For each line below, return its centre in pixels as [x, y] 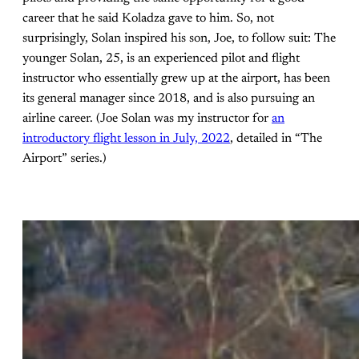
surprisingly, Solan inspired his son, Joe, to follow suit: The [179, 39]
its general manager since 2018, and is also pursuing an [169, 99]
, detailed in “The [276, 139]
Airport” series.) [65, 159]
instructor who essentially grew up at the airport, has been [176, 79]
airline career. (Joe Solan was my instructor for [147, 119]
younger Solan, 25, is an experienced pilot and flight [161, 59]
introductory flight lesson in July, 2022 [126, 139]
